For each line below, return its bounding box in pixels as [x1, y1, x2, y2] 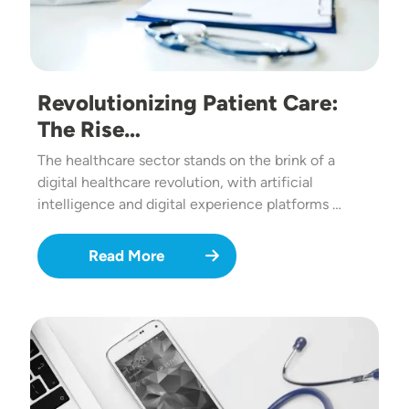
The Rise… [37, 116, 141, 143]
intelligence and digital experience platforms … [37, 195, 341, 214]
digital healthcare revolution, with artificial [37, 173, 313, 192]
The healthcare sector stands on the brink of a [37, 152, 335, 170]
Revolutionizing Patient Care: [37, 89, 339, 117]
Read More [88, 246, 164, 266]
